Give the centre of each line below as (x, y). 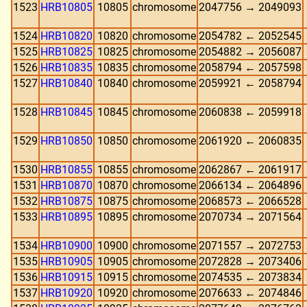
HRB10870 (66, 185)
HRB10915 (66, 277)
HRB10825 (66, 52)
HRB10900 (66, 246)
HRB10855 (66, 170)
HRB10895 (66, 217)
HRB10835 (66, 67)
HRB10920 (66, 293)
